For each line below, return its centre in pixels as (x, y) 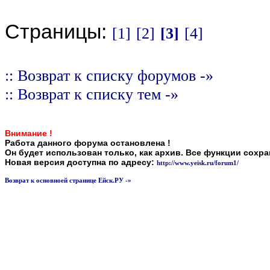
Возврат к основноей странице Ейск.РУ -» (68, 180)
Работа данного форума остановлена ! (88, 143)
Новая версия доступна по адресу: (81, 162)
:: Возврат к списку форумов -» (109, 75)
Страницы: (58, 32)
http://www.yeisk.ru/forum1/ (198, 163)
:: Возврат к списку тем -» (92, 94)
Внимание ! (29, 133)
